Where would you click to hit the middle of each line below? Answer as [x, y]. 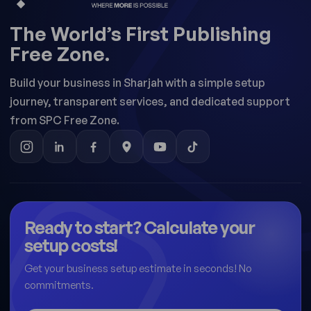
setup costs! [71, 246]
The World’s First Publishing [141, 34]
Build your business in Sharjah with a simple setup [137, 83]
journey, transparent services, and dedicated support [150, 102]
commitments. [59, 285]
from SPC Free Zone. [65, 120]
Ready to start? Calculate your [140, 228]
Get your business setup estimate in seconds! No [138, 269]
